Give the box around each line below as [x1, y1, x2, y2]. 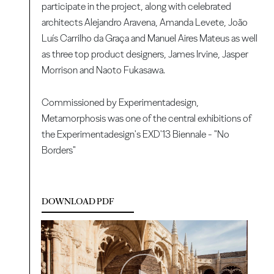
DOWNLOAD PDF [42, 195, 115, 207]
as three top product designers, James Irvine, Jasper [42, 48, 249, 61]
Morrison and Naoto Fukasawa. [42, 64, 166, 76]
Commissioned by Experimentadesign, [42, 97, 199, 109]
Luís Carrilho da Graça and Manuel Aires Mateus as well [42, 32, 258, 45]
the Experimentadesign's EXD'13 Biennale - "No [42, 128, 230, 141]
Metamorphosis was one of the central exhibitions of [42, 113, 252, 125]
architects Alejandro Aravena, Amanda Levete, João [42, 17, 248, 29]
